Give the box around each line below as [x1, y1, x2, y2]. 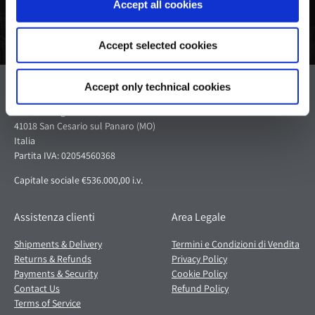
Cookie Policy [172, 266, 227, 280]
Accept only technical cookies [84, 80, 231, 93]
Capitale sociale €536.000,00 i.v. [14, 173, 143, 186]
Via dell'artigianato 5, [14, 104, 101, 117]
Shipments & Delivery [14, 237, 102, 250]
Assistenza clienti [14, 209, 95, 224]
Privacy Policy [172, 252, 227, 265]
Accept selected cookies [98, 39, 217, 51]
